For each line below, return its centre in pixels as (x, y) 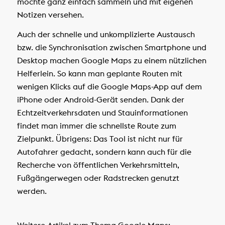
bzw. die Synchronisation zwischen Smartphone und (111, 47)
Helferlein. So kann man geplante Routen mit (99, 74)
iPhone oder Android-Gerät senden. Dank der (100, 100)
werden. (32, 191)
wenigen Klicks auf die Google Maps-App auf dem (109, 87)
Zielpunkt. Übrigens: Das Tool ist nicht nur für (100, 139)
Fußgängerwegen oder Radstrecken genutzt (98, 178)
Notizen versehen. (50, 14)
